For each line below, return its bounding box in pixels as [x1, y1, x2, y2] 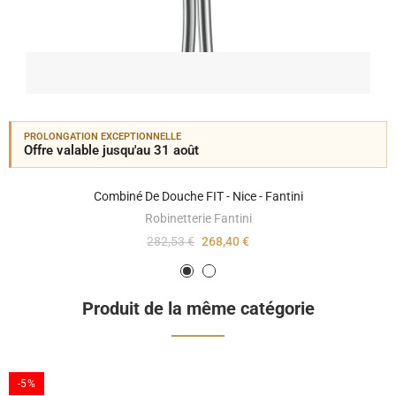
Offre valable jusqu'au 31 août [24, 142, 199, 159]
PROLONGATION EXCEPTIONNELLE [24, 131, 181, 143]
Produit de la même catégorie [81, 298, 315, 320]
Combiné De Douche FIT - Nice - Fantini [93, 189, 303, 204]
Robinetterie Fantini [144, 211, 252, 226]
